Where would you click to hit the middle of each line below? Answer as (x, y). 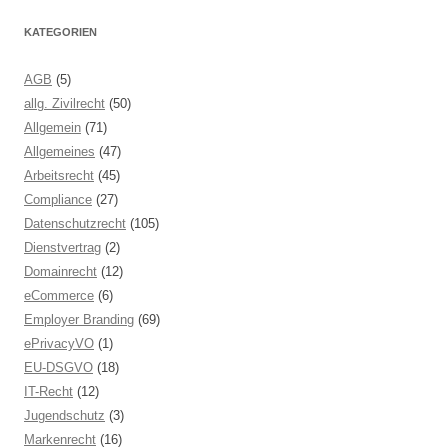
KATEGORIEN (60, 32)
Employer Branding (79, 319)
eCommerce (59, 295)
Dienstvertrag (62, 247)
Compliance (58, 199)
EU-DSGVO (58, 367)
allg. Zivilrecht (64, 103)
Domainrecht (60, 271)
